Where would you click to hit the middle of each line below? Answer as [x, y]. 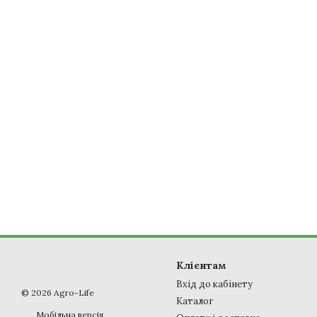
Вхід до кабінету [214, 284]
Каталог [195, 301]
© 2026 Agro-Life [58, 293]
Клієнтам [201, 266]
